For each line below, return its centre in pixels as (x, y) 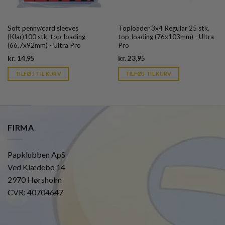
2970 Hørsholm (35, 180)
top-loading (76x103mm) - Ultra (166, 37)
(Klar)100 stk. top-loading (46, 37)
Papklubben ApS (36, 155)
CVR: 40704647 (35, 192)
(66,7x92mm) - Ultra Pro (44, 45)
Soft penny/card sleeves (43, 28)
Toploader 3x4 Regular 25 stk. (163, 28)
